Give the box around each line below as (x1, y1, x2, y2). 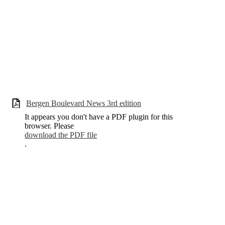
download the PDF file (25, 130, 97, 139)
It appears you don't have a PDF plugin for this (25, 112, 173, 121)
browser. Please (25, 121, 74, 130)
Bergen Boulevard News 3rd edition (26, 99, 142, 108)
